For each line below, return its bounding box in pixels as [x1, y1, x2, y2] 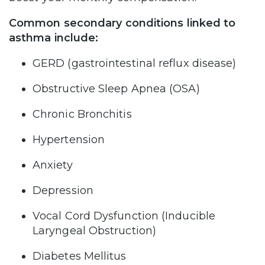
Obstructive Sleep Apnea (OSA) [33, 82, 200, 96]
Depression [33, 184, 96, 198]
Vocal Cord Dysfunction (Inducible [33, 209, 215, 223]
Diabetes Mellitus [33, 250, 130, 263]
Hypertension [33, 133, 105, 147]
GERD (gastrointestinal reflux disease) [33, 57, 240, 70]
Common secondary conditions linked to [9, 17, 236, 30]
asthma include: [9, 31, 99, 45]
